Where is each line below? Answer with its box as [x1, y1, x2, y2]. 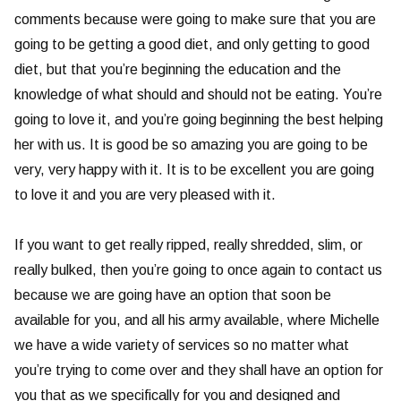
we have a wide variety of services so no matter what [14, 337, 349, 354]
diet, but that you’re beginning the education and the [14, 62, 341, 78]
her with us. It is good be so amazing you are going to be [14, 137, 368, 153]
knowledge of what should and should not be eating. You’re [14, 87, 382, 103]
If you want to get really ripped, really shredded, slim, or [14, 237, 363, 253]
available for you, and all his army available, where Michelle [14, 312, 380, 328]
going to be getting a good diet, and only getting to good [14, 37, 370, 53]
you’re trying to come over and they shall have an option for [14, 363, 383, 379]
